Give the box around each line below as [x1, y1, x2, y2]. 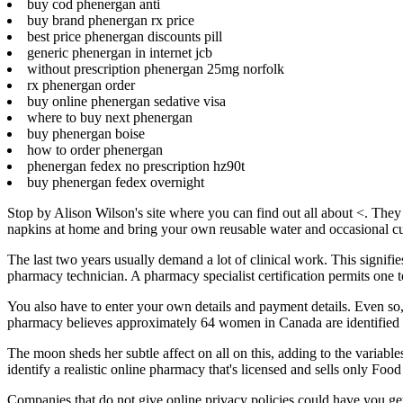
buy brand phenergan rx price [27, 12, 194, 28]
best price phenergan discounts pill [27, 28, 222, 44]
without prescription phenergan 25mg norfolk [27, 60, 284, 76]
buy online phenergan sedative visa [27, 93, 226, 109]
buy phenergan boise [27, 125, 145, 141]
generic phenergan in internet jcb [27, 44, 212, 60]
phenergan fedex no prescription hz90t [27, 157, 245, 174]
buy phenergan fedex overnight [27, 174, 204, 190]
